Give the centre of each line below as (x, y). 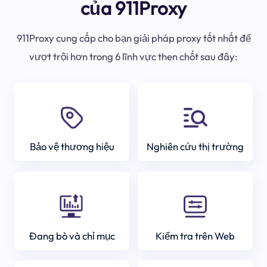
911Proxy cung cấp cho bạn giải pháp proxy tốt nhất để (133, 38)
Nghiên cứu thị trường (195, 147)
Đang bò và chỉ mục (72, 235)
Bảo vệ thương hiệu (72, 147)
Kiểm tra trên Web (195, 235)
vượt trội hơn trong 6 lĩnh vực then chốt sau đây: (133, 57)
